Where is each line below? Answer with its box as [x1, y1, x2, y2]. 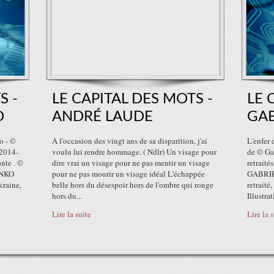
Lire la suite [52, 209, 91, 220]
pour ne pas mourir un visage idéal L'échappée [52, 168, 205, 179]
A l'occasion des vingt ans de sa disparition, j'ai [52, 135, 207, 146]
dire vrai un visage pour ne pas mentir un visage [52, 157, 210, 168]
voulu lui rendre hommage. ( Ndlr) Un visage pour [52, 146, 217, 157]
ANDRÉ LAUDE [52, 109, 153, 124]
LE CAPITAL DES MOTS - [52, 92, 213, 106]
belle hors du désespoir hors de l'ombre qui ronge [52, 179, 213, 190]
